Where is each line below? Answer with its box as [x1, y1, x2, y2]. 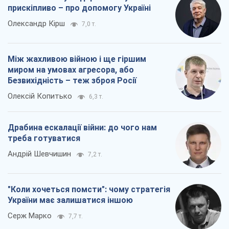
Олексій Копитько [8, 91, 72, 101]
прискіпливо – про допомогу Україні [8, 3, 151, 13]
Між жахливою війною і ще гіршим [8, 54, 146, 64]
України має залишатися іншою [8, 195, 133, 205]
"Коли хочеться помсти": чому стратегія [8, 185, 170, 195]
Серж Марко [8, 211, 52, 221]
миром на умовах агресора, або [8, 65, 134, 75]
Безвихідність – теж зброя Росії [8, 76, 136, 86]
